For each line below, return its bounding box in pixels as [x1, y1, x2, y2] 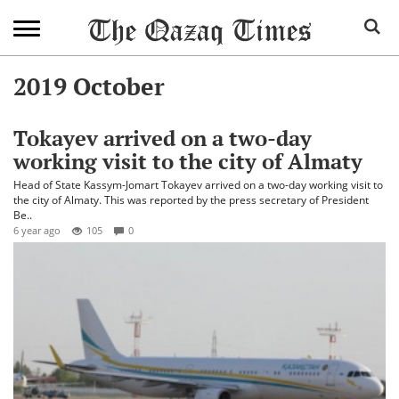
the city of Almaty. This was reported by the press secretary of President [13, 192, 369, 208]
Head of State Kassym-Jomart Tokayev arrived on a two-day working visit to [13, 177, 383, 192]
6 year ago [13, 224, 61, 237]
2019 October [13, 70, 165, 102]
